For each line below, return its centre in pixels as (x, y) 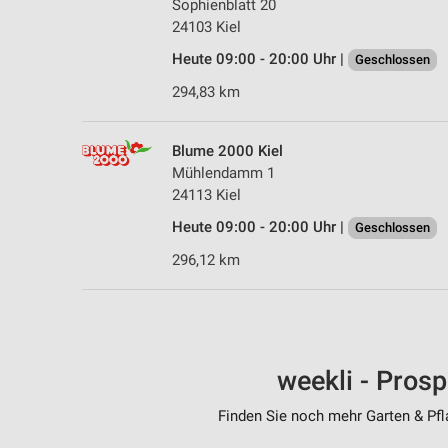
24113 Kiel (206, 195)
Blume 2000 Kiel (227, 151)
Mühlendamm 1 (223, 173)
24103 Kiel (206, 27)
